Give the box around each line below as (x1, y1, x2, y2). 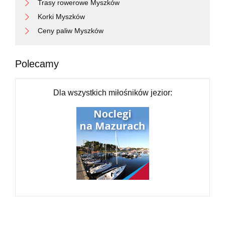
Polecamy (15, 58, 59, 69)
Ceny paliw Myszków (38, 27, 103, 35)
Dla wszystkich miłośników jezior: (53, 88, 172, 97)
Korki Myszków (38, 13, 85, 21)
